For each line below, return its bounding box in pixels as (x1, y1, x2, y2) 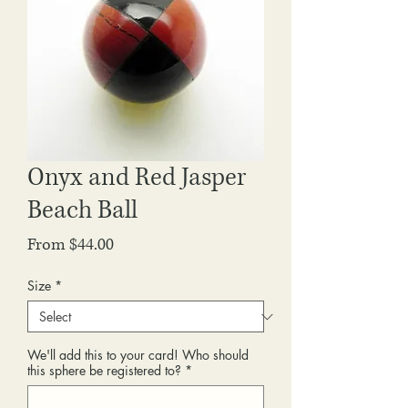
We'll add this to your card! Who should (27, 346, 249, 363)
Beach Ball (27, 194, 138, 227)
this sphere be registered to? (27, 362, 181, 379)
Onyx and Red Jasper (27, 161, 246, 194)
